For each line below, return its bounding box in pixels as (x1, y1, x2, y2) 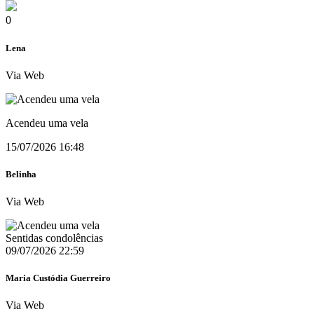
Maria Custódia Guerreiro (6, 273, 111, 284)
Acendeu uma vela (6, 116, 88, 129)
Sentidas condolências (6, 232, 103, 245)
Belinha (6, 168, 36, 179)
